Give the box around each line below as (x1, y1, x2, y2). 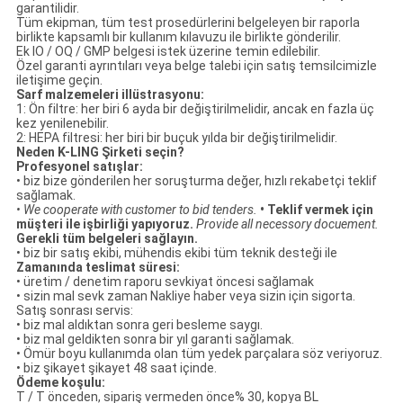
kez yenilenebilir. (15, 116, 109, 131)
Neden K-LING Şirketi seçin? (15, 145, 184, 160)
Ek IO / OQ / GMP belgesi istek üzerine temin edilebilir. (15, 44, 320, 59)
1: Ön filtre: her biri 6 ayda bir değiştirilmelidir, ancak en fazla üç (15, 102, 374, 117)
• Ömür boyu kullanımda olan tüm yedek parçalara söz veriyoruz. (15, 346, 382, 362)
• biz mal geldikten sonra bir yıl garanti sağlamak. (15, 332, 294, 347)
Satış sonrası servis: (15, 303, 133, 318)
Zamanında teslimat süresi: (15, 260, 180, 275)
